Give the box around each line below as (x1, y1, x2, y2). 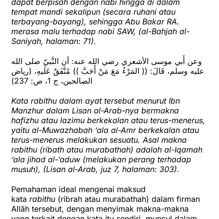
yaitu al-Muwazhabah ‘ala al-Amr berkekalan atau (11, 125, 199, 135)
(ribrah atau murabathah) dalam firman (55, 194, 200, 204)
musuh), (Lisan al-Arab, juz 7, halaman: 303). (11, 164, 179, 175)
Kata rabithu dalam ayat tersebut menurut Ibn (11, 96, 180, 106)
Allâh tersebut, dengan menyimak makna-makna (11, 204, 189, 214)
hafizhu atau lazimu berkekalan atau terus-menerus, (11, 115, 205, 126)
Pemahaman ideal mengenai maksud (11, 184, 146, 195)
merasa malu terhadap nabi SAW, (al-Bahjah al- (11, 26, 190, 37)
